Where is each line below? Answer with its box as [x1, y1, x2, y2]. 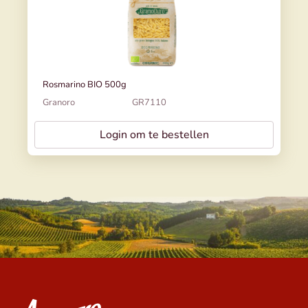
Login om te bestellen [99, 126, 209, 142]
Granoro [43, 96, 75, 109]
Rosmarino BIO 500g [43, 78, 126, 91]
